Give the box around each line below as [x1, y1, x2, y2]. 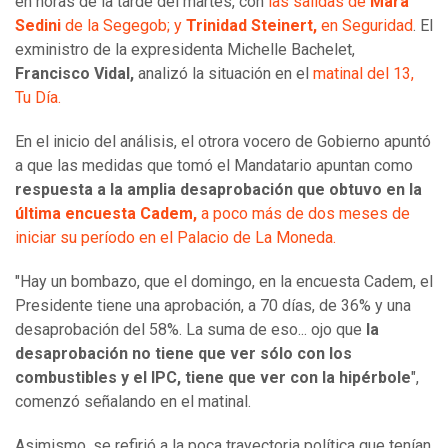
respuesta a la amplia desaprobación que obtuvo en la [15, 180, 422, 200]
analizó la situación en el [134, 64, 313, 84]
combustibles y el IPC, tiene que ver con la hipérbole [15, 368, 411, 388]
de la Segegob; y [65, 16, 186, 36]
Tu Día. [15, 88, 61, 108]
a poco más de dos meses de [197, 204, 410, 224]
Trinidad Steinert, [186, 16, 317, 36]
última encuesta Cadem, [15, 204, 197, 224]
